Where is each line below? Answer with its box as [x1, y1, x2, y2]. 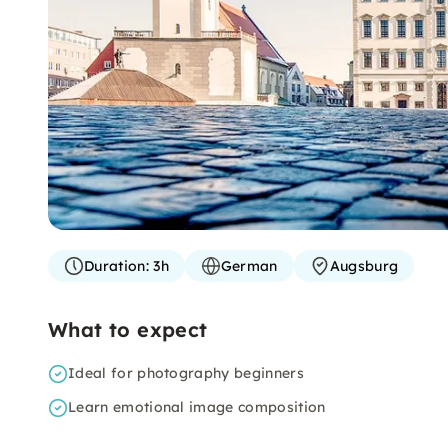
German [220, 257, 278, 275]
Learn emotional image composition [68, 398, 326, 416]
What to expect [48, 317, 208, 342]
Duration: [84, 257, 149, 275]
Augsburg [329, 257, 399, 275]
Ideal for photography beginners [68, 364, 304, 382]
